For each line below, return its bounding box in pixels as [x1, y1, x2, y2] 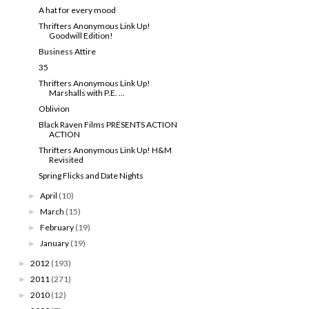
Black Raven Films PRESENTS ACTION [38, 119, 177, 130]
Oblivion [38, 103, 70, 114]
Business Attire [38, 46, 96, 57]
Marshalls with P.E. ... [48, 87, 125, 98]
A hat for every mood [38, 4, 116, 15]
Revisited [48, 154, 83, 165]
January [40, 237, 70, 248]
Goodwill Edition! [48, 30, 113, 41]
